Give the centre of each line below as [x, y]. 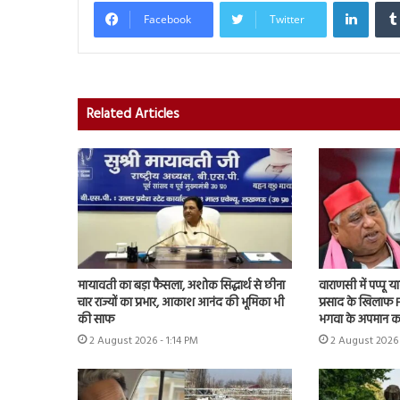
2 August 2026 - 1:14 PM [144, 342]
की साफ [96, 321]
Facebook [167, 19]
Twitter [287, 19]
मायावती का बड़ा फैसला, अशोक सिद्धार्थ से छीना [181, 287]
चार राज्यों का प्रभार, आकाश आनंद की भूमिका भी [181, 304]
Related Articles [133, 114]
